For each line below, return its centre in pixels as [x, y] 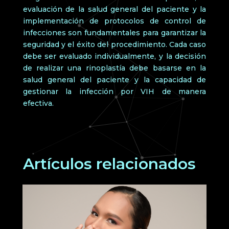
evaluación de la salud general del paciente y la [114, 9]
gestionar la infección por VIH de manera [114, 91]
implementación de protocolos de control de [114, 21]
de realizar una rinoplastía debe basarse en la [114, 68]
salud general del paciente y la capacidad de [114, 79]
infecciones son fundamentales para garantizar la [114, 32]
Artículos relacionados [109, 164]
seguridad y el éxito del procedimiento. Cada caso [114, 44]
